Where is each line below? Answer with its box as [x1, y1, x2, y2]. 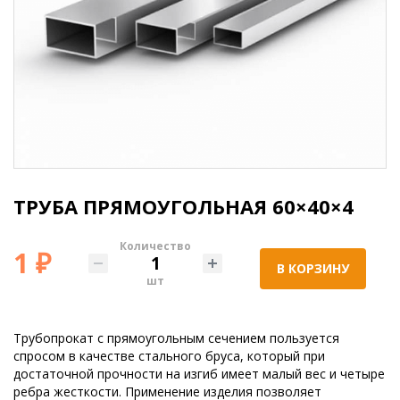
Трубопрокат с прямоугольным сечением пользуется [13, 329, 339, 346]
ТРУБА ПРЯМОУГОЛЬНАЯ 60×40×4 [13, 192, 354, 220]
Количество [120, 237, 191, 254]
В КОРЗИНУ [277, 259, 349, 277]
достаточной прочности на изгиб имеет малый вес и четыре [13, 364, 385, 382]
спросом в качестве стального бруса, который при [13, 346, 325, 364]
